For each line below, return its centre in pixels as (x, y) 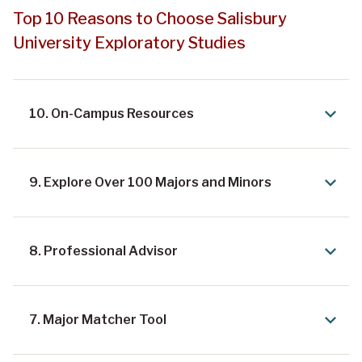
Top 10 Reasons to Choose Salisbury (150, 18)
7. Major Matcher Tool (98, 319)
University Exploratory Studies (129, 42)
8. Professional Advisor (103, 250)
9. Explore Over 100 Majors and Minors (150, 182)
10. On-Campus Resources (112, 113)
